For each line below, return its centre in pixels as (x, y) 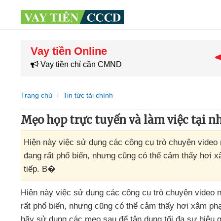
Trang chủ (37, 95)
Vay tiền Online (69, 51)
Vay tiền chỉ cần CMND (80, 64)
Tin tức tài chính (88, 95)
